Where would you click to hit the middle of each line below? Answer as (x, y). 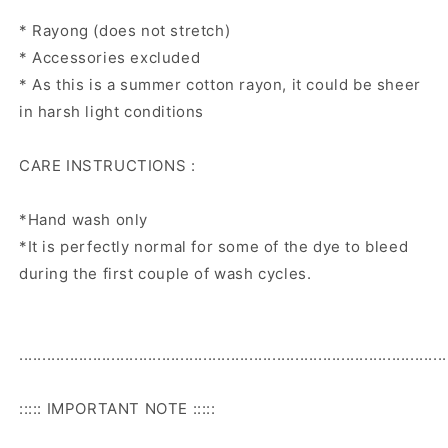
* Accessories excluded (110, 57)
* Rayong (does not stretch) (125, 30)
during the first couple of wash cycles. (165, 273)
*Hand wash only (83, 219)
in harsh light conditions (112, 111)
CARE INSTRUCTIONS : (107, 165)
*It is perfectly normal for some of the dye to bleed (214, 246)
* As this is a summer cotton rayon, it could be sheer (220, 84)
